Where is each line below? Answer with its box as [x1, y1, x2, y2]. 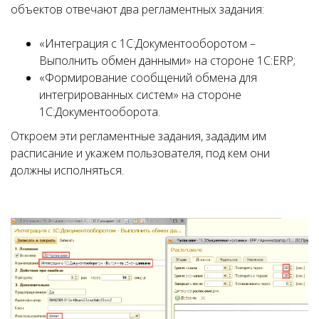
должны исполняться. [11, 162, 124, 178]
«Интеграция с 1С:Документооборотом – [39, 35, 256, 51]
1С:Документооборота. [39, 103, 160, 120]
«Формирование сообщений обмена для [39, 69, 257, 85]
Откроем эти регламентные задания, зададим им [11, 127, 266, 144]
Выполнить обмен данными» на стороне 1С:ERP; [39, 52, 296, 68]
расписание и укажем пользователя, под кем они [11, 145, 270, 161]
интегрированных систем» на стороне [39, 86, 241, 103]
